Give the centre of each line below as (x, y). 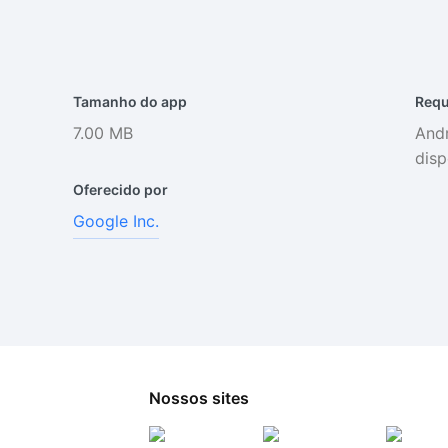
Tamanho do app (130, 102)
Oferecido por (121, 190)
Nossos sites (199, 398)
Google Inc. (116, 221)
